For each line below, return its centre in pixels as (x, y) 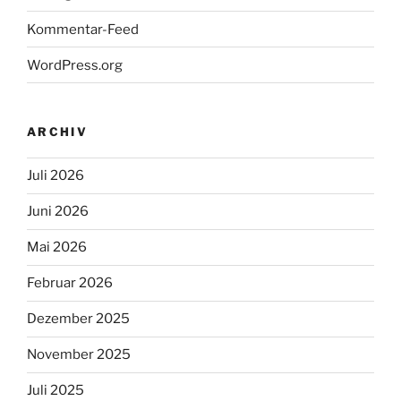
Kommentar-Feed (83, 29)
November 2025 (79, 355)
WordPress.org (75, 65)
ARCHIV (58, 132)
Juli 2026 (55, 176)
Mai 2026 (57, 247)
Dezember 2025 (78, 319)
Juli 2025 (55, 391)
